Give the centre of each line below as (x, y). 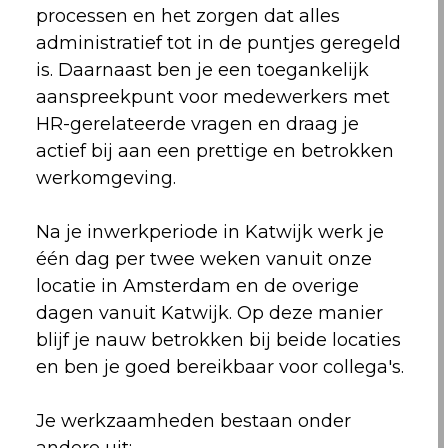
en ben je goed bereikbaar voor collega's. (219, 367)
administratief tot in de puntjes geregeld (218, 43)
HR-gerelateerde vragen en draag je (197, 124)
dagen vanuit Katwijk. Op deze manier (209, 313)
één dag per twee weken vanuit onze (203, 259)
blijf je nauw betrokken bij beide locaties (218, 340)
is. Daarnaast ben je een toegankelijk (202, 70)
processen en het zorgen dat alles (187, 16)
